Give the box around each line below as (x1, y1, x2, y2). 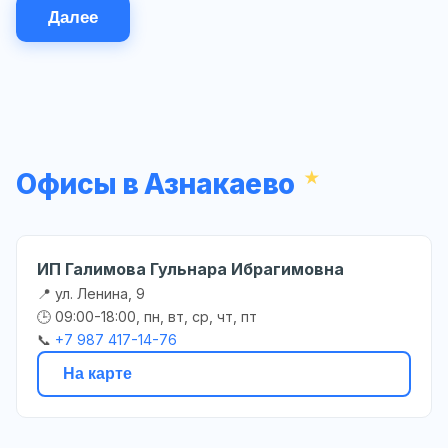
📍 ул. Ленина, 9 (37, 284, 145, 302)
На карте (63, 364, 132, 382)
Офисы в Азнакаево (16, 166, 295, 201)
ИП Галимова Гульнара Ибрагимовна (37, 258, 344, 279)
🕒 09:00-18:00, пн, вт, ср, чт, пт (37, 307, 257, 325)
